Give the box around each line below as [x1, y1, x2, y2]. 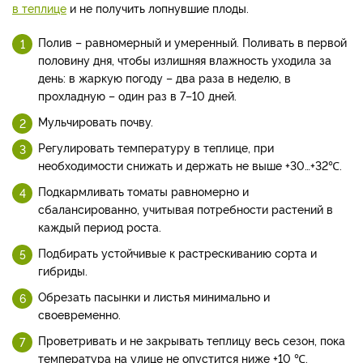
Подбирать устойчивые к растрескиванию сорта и [38, 245, 317, 261]
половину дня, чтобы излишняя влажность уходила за [38, 52, 331, 68]
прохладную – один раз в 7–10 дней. [38, 88, 237, 104]
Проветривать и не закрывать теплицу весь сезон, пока [38, 332, 345, 348]
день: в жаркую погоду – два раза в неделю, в [38, 70, 291, 86]
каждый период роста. [38, 219, 161, 235]
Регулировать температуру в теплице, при [38, 139, 274, 156]
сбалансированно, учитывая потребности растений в [38, 201, 333, 217]
